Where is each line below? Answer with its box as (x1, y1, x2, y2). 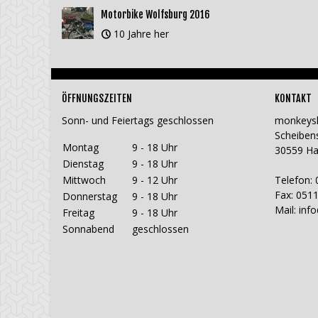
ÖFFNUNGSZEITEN (62, 92, 132, 105)
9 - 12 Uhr (132, 173, 177, 187)
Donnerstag (62, 190, 117, 204)
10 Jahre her (114, 27, 169, 41)
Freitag (62, 206, 94, 220)
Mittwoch (62, 173, 106, 187)
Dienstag (62, 157, 104, 171)
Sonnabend (62, 222, 114, 236)
